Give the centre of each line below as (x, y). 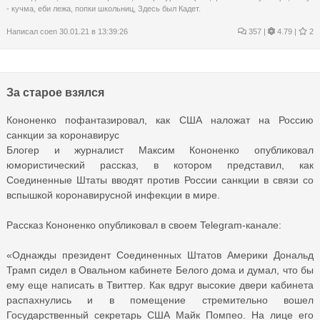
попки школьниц (104, 8)
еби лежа (54, 8)
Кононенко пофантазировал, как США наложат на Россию (160, 120)
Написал (23, 31)
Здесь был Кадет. (169, 8)
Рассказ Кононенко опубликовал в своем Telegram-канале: (144, 225)
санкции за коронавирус (63, 135)
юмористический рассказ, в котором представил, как (160, 165)
